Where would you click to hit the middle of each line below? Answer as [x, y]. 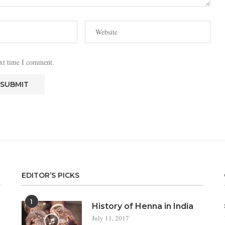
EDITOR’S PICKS [50, 175]
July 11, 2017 [110, 218]
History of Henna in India [142, 206]
